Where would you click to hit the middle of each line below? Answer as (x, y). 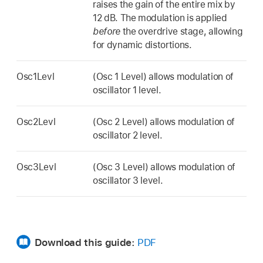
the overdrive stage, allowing (181, 31)
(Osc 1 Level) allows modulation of (163, 76)
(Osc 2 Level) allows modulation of (164, 122)
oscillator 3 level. (128, 180)
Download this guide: (86, 243)
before (107, 31)
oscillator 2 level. (128, 135)
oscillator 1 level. (127, 90)
